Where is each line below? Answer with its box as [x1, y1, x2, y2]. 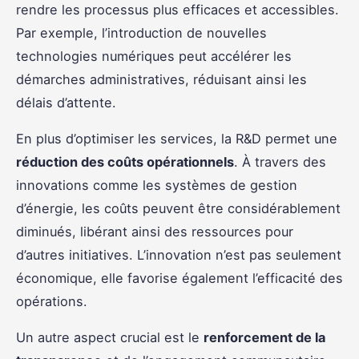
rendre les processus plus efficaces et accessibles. [16, 2, 339, 18]
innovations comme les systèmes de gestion [16, 177, 297, 194]
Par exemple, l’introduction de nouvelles [16, 25, 267, 42]
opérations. [16, 293, 87, 310]
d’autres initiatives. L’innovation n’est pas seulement [16, 247, 341, 264]
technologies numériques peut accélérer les [16, 48, 292, 65]
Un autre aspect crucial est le [16, 329, 204, 346]
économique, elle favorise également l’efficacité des [16, 270, 343, 287]
